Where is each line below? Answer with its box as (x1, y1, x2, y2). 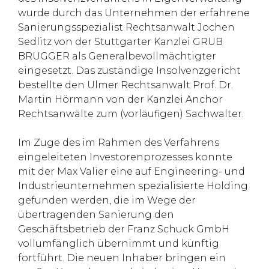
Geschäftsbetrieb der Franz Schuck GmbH (18, 223, 229, 235)
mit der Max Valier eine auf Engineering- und (18, 166, 245, 177)
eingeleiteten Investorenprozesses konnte (18, 151, 232, 163)
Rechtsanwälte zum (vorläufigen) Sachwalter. (18, 108, 244, 119)
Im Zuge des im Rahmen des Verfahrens (18, 137, 219, 148)
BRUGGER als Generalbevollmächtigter (18, 50, 216, 62)
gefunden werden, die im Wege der (18, 195, 196, 206)
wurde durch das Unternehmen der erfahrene (18, 7, 250, 19)
